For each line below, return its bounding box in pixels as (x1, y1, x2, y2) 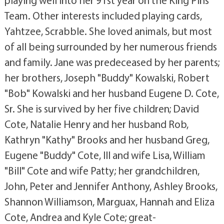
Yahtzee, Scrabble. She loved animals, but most (4, 24, 212, 37)
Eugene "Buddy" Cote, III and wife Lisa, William (4, 148, 205, 161)
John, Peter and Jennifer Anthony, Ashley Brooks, (4, 179, 217, 192)
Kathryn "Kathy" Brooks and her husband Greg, (4, 133, 209, 146)
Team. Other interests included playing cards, (4, 9, 202, 22)
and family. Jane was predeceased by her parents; (4, 55, 219, 68)
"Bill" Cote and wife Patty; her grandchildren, (4, 164, 199, 177)
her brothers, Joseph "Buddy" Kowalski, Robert (4, 71, 209, 84)
